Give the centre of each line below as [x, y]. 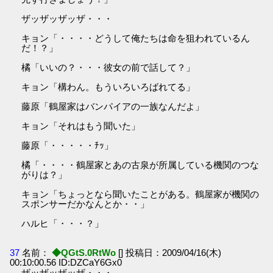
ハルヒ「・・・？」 [63, 224]
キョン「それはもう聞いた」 [81, 126]
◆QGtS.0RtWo [84, 252]
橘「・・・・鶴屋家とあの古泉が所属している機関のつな [140, 165]
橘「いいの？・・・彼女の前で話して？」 [108, 68]
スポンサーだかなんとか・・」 [86, 204]
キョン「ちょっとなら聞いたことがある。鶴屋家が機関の [140, 194]
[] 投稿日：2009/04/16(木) [170, 252]
